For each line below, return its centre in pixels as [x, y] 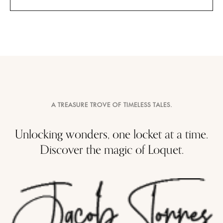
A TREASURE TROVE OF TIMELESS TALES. [111, 104]
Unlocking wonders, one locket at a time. [111, 134]
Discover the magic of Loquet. [111, 149]
